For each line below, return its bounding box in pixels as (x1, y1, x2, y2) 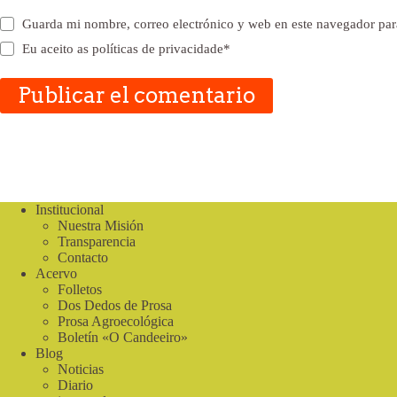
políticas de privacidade (92, 41, 224, 56)
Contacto (58, 250, 108, 265)
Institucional (35, 202, 104, 217)
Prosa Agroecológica (58, 314, 174, 329)
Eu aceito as (22, 41, 93, 56)
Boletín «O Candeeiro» (58, 330, 188, 345)
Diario (58, 378, 93, 393)
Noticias (58, 362, 104, 377)
